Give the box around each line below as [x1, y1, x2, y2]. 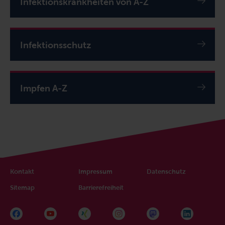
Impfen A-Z [20, 82, 67, 93]
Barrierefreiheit [78, 184, 124, 192]
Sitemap [10, 184, 35, 192]
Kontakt [10, 168, 34, 176]
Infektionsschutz [20, 39, 91, 50]
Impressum [78, 168, 113, 176]
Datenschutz [146, 168, 186, 176]
